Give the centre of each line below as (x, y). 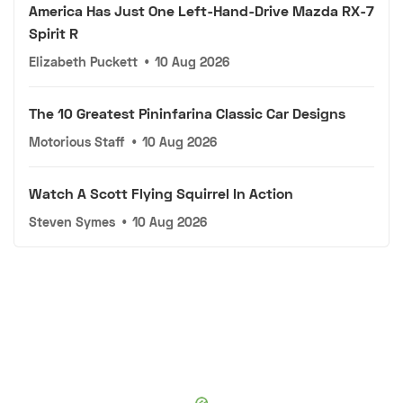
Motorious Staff (77, 142)
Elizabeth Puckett (83, 62)
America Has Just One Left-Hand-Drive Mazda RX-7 (201, 11)
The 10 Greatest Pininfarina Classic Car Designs (187, 113)
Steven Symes (72, 222)
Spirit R (54, 33)
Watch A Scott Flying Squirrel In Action (161, 193)
